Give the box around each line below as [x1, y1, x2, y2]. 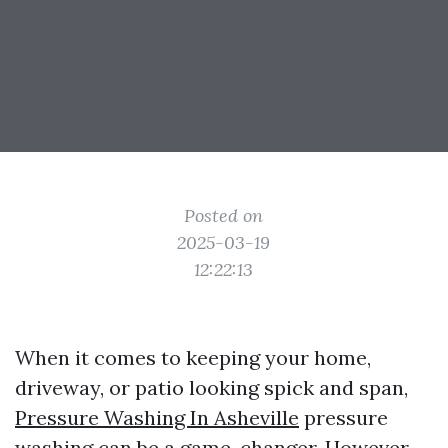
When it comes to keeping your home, [15, 345, 371, 370]
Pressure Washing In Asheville [15, 405, 299, 430]
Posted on [184, 204, 264, 227]
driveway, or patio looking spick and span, [15, 375, 408, 400]
